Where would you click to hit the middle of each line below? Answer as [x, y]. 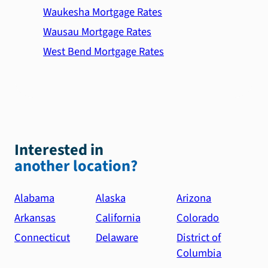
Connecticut [42, 238]
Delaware [117, 238]
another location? [76, 166]
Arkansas [35, 218]
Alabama [34, 198]
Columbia [199, 253]
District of [199, 238]
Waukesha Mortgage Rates [103, 12]
